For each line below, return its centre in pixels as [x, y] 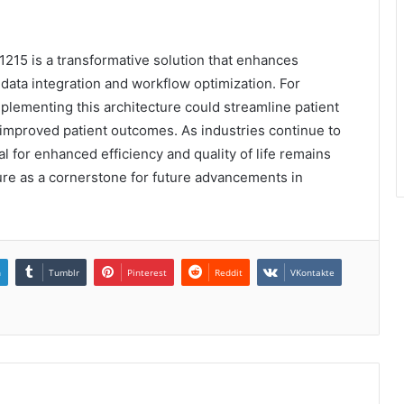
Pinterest [147, 272]
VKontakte [312, 272]
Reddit [229, 272]
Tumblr [64, 272]
